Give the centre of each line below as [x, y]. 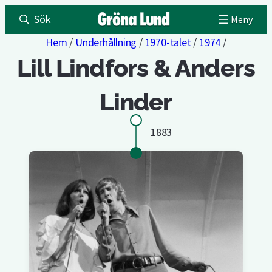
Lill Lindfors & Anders [136, 68]
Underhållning [106, 42]
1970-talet [168, 42]
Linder [136, 102]
